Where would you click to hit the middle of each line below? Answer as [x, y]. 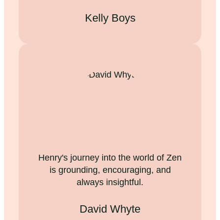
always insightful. [110, 182]
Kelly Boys [110, 18]
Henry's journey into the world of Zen [110, 157]
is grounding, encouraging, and [110, 170]
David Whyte [110, 209]
